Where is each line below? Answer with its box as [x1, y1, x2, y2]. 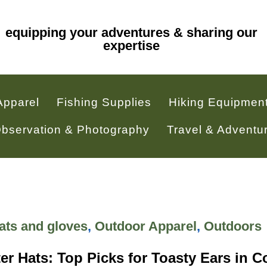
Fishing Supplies [57, 95, 152, 108]
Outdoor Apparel [94, 218, 197, 234]
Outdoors [203, 218, 262, 234]
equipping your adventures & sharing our [5, 25, 257, 41]
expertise [103, 38, 160, 54]
